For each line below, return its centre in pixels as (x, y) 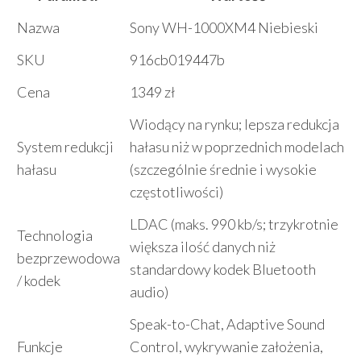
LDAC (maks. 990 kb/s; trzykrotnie (234, 224)
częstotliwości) (176, 192)
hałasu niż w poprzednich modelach (237, 147)
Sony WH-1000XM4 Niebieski (224, 27)
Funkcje (40, 346)
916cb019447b (177, 60)
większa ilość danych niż (203, 247)
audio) (149, 292)
